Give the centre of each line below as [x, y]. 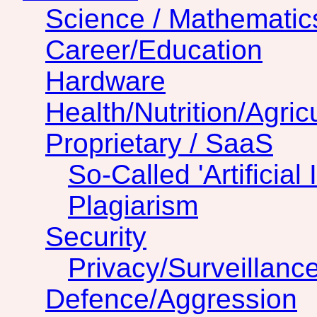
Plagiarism [133, 206]
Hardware [105, 81]
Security [96, 237]
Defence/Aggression [171, 299]
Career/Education [154, 50]
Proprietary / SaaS [159, 144]
